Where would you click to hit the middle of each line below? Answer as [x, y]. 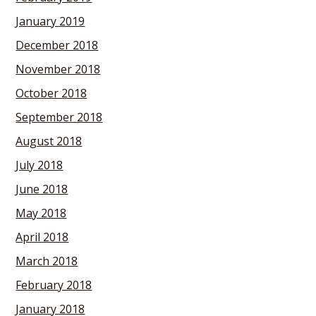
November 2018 [58, 69]
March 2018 [47, 261]
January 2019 [50, 21]
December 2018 [57, 45]
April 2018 [42, 237]
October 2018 [51, 93]
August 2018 [49, 141]
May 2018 [41, 213]
